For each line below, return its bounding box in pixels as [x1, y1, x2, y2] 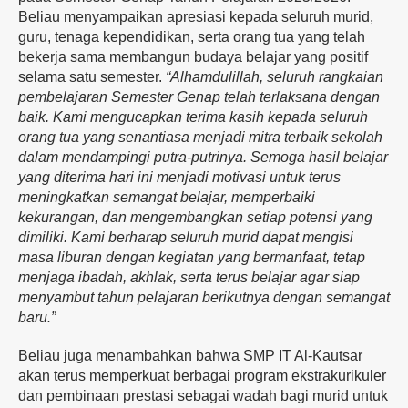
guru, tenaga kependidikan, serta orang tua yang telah [18, 29, 365, 46]
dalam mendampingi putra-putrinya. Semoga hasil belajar [18, 149, 388, 166]
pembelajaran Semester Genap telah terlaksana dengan [18, 89, 380, 106]
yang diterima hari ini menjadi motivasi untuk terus [18, 169, 341, 186]
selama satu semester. [18, 69, 166, 86]
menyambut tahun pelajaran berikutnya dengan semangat [18, 290, 390, 306]
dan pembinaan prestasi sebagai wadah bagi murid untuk [18, 388, 388, 404]
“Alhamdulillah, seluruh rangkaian [166, 69, 383, 86]
